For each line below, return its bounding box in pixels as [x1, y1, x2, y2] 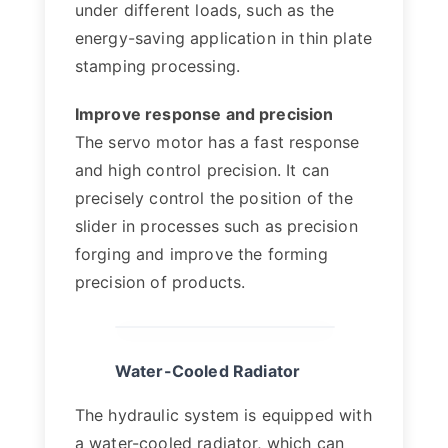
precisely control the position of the [74, 188, 353, 208]
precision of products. [74, 272, 246, 292]
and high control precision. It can [74, 160, 330, 180]
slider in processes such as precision [74, 216, 358, 236]
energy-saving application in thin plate [74, 28, 373, 48]
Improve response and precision [74, 104, 334, 124]
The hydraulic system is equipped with [74, 405, 372, 425]
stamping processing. [74, 56, 240, 76]
